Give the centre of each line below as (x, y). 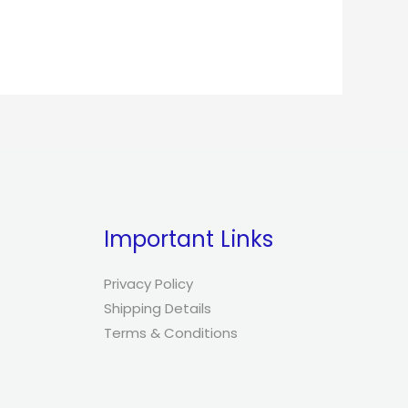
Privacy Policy (148, 283)
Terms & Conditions (170, 332)
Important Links (188, 239)
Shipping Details (157, 308)
